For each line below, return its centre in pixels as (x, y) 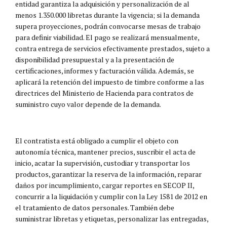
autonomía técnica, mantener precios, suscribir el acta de (105, 152)
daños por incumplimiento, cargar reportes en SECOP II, (105, 185)
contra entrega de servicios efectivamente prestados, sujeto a (112, 48)
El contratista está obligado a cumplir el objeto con (97, 140)
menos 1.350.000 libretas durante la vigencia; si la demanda (107, 15)
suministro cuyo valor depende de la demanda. (88, 104)
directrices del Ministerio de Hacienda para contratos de (104, 93)
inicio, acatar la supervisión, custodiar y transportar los (103, 163)
